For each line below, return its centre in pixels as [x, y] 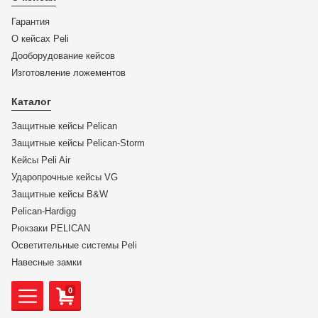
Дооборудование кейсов [63, 56]
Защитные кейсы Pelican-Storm [78, 143]
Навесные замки [46, 262]
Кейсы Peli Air [41, 160]
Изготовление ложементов [68, 73]
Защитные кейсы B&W [60, 194]
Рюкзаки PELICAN [51, 228]
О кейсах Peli [40, 39]
